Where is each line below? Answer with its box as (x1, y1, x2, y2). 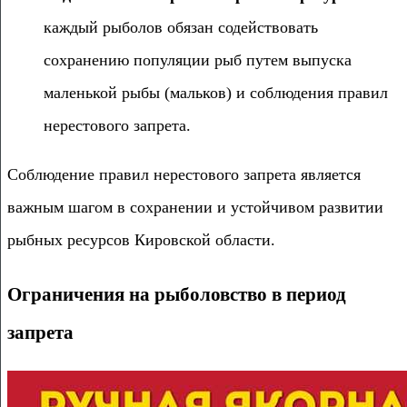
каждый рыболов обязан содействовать (44, 17, 318, 36)
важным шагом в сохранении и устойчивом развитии (7, 197, 383, 216)
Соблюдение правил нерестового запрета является (7, 164, 361, 184)
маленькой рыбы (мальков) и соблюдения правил (44, 83, 388, 102)
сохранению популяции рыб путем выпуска (44, 50, 352, 69)
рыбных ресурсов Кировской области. (7, 230, 275, 249)
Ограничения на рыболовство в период (7, 283, 346, 305)
